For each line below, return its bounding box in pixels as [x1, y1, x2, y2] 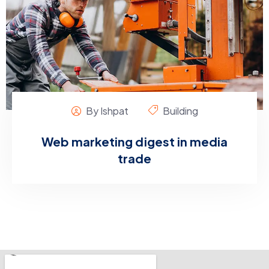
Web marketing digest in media [41, 134, 228, 150]
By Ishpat [85, 104, 128, 118]
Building [162, 104, 198, 118]
